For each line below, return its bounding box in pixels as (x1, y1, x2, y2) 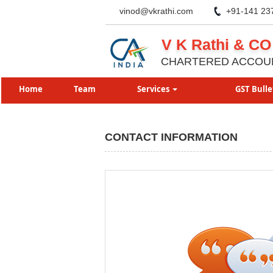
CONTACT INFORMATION (105, 131, 238, 143)
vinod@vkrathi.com (119, 6, 193, 16)
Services (136, 83, 171, 94)
